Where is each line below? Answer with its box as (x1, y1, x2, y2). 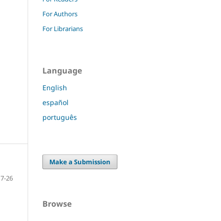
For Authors (42, 9, 77, 18)
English (42, 82, 67, 92)
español (42, 97, 69, 107)
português (42, 112, 77, 122)
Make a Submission (49, 157, 111, 166)
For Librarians (42, 24, 83, 33)
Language (42, 65, 82, 76)
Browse (42, 198, 72, 209)
